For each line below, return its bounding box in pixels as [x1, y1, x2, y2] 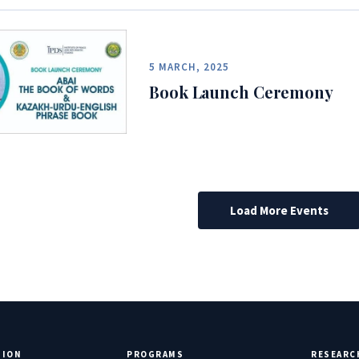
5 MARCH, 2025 [149, 60, 230, 75]
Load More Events [229, 202, 329, 218]
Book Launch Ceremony [149, 81, 333, 103]
